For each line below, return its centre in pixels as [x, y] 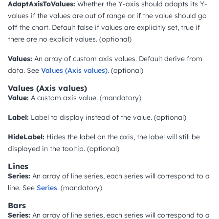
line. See [22, 187]
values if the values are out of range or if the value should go [107, 15]
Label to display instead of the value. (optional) [108, 117]
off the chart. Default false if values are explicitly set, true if [104, 27]
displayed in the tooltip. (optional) [64, 148]
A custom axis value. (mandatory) [85, 98]
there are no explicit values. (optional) [70, 39]
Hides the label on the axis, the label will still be [122, 137]
